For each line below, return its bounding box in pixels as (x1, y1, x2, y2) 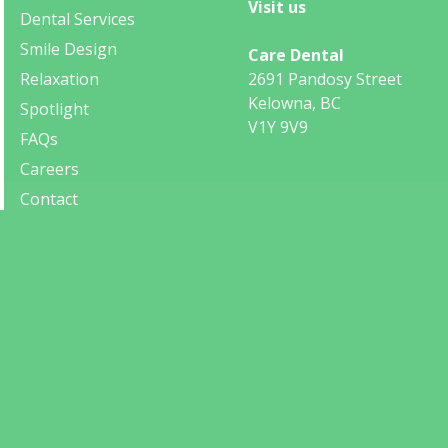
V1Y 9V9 (248, 116, 308, 138)
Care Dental (248, 44, 344, 66)
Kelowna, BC (248, 92, 341, 114)
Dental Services (20, 8, 135, 30)
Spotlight (20, 98, 89, 120)
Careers (20, 158, 79, 180)
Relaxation (20, 68, 99, 90)
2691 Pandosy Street (248, 68, 402, 90)
